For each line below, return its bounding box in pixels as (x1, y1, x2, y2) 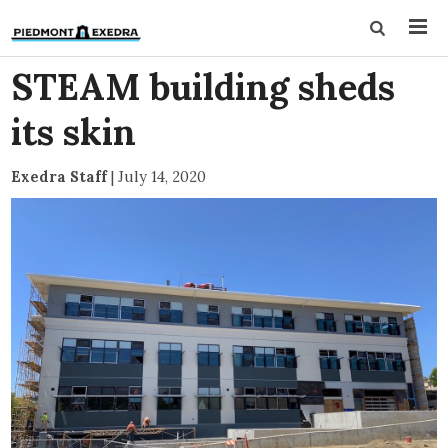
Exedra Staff (11, 167, 108, 186)
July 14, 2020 (118, 167, 207, 186)
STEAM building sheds (11, 64, 396, 110)
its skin (11, 109, 137, 155)
